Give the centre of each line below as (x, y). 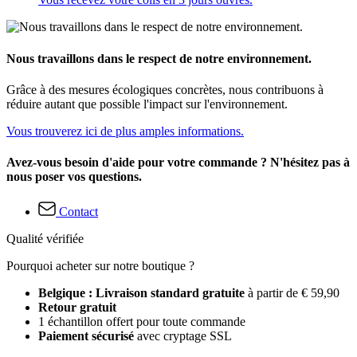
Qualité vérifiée (45, 238)
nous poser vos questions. (74, 177)
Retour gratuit (77, 307)
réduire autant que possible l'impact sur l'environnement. (147, 104)
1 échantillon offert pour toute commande (142, 321)
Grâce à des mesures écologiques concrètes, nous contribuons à (165, 90)
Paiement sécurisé (86, 335)
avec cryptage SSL (183, 335)
